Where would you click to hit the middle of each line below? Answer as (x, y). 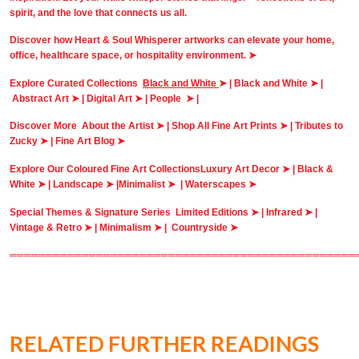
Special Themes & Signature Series (93, 212)
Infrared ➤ (289, 212)
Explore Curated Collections (76, 83)
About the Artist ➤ (123, 126)
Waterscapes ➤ (221, 185)
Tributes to (319, 126)
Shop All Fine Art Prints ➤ (230, 126)
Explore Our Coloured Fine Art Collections (105, 169)
